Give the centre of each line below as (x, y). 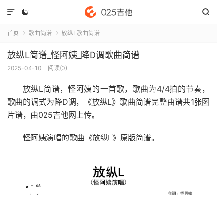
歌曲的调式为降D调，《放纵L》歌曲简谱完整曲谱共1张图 (108, 102)
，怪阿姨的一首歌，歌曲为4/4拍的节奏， (135, 89)
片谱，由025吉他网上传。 (53, 115)
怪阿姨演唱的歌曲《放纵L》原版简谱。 (91, 138)
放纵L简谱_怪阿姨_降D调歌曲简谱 (73, 55)
